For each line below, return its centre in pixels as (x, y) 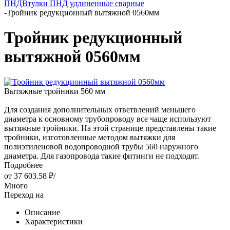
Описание (42, 212)
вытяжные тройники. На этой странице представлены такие (110, 128)
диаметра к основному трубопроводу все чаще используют (108, 119)
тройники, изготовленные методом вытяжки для (90, 137)
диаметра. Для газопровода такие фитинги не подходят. (102, 156)
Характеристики (54, 221)
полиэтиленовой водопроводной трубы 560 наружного (101, 146)
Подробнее (23, 165)
